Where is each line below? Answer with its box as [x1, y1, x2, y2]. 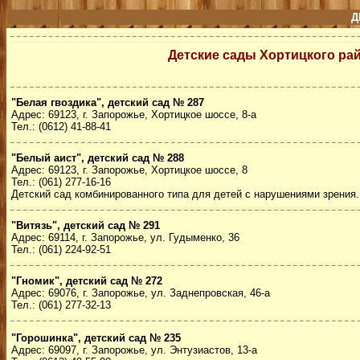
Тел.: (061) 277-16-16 [11, 176, 111, 188]
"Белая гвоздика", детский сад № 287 [11, 96, 204, 108]
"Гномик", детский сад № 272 [11, 275, 162, 287]
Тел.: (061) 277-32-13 [11, 299, 111, 311]
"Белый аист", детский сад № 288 [11, 152, 184, 164]
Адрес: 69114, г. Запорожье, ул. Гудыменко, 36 [11, 231, 239, 243]
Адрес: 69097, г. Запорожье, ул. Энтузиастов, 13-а [11, 344, 257, 356]
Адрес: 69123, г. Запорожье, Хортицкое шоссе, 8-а [11, 108, 256, 121]
